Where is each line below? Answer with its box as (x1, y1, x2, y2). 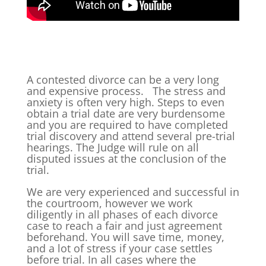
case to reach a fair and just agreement (26, 218, 222, 233)
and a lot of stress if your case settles (26, 240, 213, 255)
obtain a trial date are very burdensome (26, 106, 225, 121)
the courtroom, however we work (26, 195, 192, 210)
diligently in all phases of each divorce (26, 207, 218, 221)
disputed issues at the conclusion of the (26, 151, 226, 166)
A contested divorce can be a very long (26, 72, 219, 87)
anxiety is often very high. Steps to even (26, 94, 224, 109)
